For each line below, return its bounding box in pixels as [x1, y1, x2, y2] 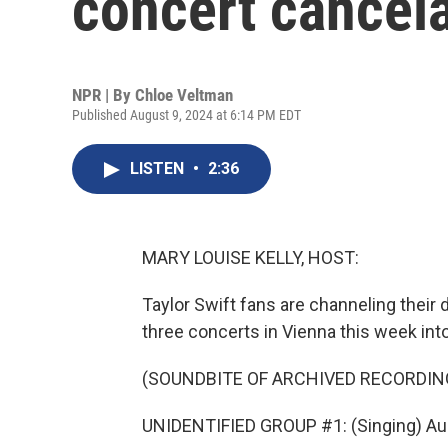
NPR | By [72, 85, 135, 105]
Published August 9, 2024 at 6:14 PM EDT [72, 107, 301, 123]
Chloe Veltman [135, 85, 233, 105]
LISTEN [130, 159, 188, 178]
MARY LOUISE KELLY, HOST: [142, 247, 359, 268]
